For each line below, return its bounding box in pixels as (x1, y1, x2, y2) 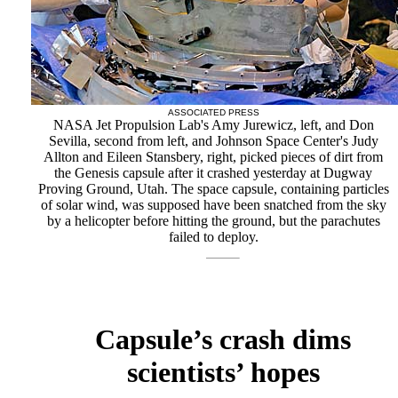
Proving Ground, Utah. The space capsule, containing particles (37, 181, 389, 196)
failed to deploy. (168, 229, 259, 244)
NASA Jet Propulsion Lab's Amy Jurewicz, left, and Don (52, 117, 374, 132)
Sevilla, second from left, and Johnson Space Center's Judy (48, 133, 378, 148)
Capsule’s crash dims (95, 323, 351, 356)
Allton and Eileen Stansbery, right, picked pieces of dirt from (44, 149, 383, 164)
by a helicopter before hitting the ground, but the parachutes (46, 213, 380, 228)
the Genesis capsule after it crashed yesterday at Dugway (54, 165, 372, 180)
